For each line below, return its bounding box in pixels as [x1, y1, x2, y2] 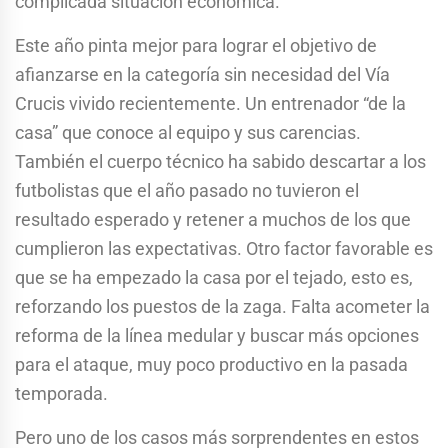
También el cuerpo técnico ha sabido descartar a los [15, 150, 426, 172]
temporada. [15, 382, 108, 404]
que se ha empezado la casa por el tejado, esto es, [15, 266, 413, 288]
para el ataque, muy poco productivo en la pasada [15, 353, 408, 375]
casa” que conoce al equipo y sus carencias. [15, 121, 361, 143]
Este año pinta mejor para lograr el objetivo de [15, 34, 377, 56]
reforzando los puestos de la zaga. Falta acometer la [15, 295, 430, 317]
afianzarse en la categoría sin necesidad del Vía [15, 63, 390, 85]
